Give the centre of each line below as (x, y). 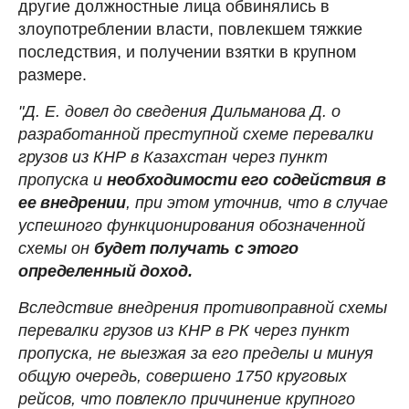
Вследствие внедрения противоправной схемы (203, 307)
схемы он (56, 248)
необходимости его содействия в (246, 179)
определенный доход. (105, 271)
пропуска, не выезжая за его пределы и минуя (196, 353)
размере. (52, 74)
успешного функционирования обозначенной (192, 225)
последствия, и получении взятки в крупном (187, 52)
